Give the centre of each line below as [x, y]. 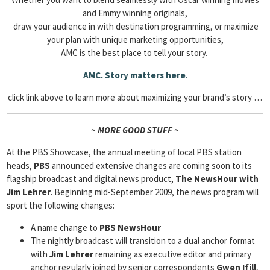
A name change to [65, 228]
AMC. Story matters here [134, 75]
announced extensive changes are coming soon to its [151, 165]
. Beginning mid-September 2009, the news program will [155, 192]
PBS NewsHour [130, 228]
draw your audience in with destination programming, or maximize [135, 26]
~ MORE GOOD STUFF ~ [135, 130]
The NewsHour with [217, 179]
